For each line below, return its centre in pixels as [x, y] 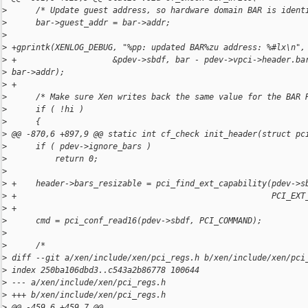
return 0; [53, 159]
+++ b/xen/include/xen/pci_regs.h [86, 295]
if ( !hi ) [45, 110]
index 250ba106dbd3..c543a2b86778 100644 [103, 271]
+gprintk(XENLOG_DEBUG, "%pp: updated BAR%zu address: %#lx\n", [156, 48]
